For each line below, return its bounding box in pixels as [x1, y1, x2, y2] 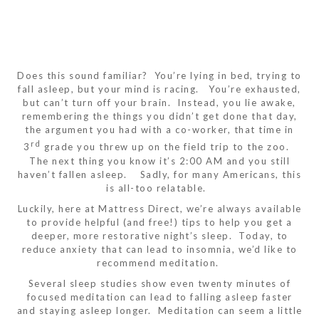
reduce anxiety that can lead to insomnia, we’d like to [21, 243, 298, 255]
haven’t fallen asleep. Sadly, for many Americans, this [17, 168, 302, 180]
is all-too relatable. [106, 182, 213, 194]
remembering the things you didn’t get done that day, [21, 110, 298, 122]
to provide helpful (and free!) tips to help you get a [26, 216, 293, 228]
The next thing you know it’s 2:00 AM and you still [29, 155, 290, 167]
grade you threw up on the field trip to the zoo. [41, 141, 296, 153]
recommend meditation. [97, 256, 222, 268]
